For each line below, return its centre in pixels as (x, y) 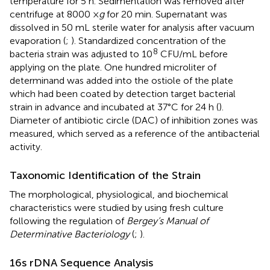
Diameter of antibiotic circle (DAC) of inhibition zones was (134, 120)
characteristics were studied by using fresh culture (117, 207)
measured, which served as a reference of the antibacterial (135, 133)
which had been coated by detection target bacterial (123, 93)
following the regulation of (68, 221)
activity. (26, 146)
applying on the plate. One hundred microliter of (113, 67)
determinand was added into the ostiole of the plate (121, 80)
